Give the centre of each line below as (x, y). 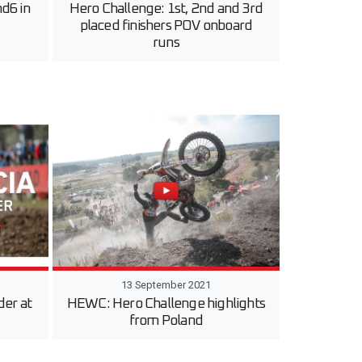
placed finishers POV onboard (166, 26)
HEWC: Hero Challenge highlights (166, 303)
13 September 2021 (166, 284)
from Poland (166, 320)
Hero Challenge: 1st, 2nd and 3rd (166, 9)
